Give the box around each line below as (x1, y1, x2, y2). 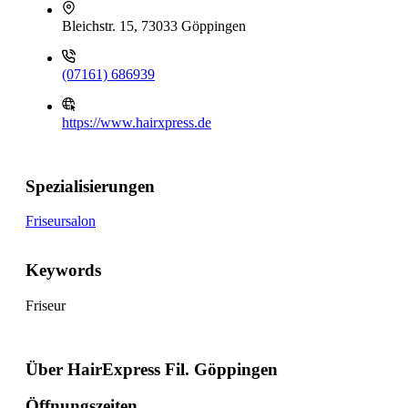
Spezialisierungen (25, 176, 155, 196)
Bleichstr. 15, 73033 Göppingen (62, 18, 246, 34)
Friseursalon (25, 213, 96, 229)
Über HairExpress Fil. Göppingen (25, 359, 278, 379)
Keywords (25, 260, 101, 280)
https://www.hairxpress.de (62, 115, 211, 130)
